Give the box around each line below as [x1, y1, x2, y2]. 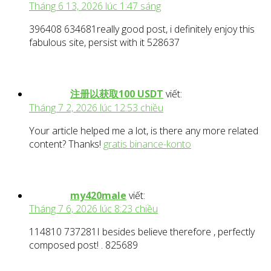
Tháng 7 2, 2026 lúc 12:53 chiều [29, 101, 163, 115]
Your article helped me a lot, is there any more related [29, 124, 258, 138]
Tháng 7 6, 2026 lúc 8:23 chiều [29, 202, 158, 216]
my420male [70, 189, 126, 203]
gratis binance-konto [103, 137, 191, 151]
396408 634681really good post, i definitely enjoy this [29, 22, 255, 36]
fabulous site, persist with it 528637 [29, 36, 180, 50]
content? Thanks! [29, 137, 103, 151]
